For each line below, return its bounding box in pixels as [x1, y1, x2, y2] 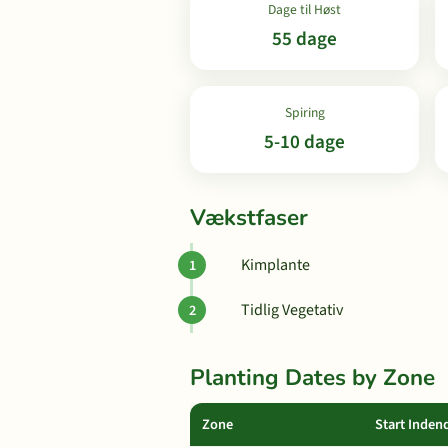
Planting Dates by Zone [190, 362, 435, 393]
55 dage [272, 25, 337, 53]
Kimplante [241, 254, 310, 276]
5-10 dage [264, 128, 345, 156]
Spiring [284, 103, 325, 122]
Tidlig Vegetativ [241, 299, 343, 321]
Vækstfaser [190, 202, 308, 233]
